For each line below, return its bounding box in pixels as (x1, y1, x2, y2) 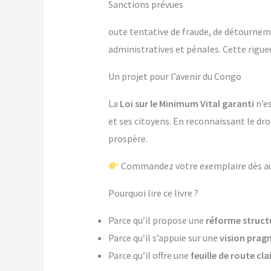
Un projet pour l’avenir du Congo (108, 70, 241, 83)
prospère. (108, 132, 148, 145)
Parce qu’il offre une (108, 249, 191, 262)
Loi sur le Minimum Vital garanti (119, 97, 254, 110)
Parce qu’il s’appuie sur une (108, 232, 220, 244)
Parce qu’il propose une (108, 214, 206, 227)
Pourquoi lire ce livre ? (108, 187, 198, 200)
